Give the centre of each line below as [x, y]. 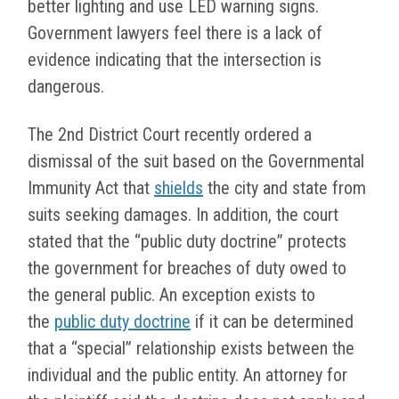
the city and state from [285, 188]
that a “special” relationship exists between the [191, 349]
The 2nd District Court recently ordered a [170, 135]
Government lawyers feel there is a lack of [175, 33]
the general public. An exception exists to [171, 295]
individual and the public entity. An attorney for [187, 375]
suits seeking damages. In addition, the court [183, 215]
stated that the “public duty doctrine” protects [187, 242]
